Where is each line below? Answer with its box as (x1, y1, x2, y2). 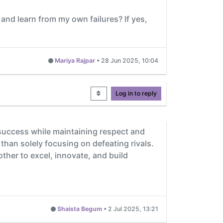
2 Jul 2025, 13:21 (108, 205, 158, 213)
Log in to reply (115, 89, 157, 97)
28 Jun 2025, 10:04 (101, 57, 158, 65)
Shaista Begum (57, 205, 102, 213)
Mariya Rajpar (55, 57, 95, 65)
